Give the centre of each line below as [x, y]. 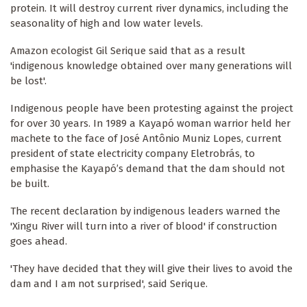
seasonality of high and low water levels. [107, 24]
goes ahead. [39, 242]
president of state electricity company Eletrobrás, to [133, 154]
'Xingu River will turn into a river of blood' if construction [144, 226]
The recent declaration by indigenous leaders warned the [145, 211]
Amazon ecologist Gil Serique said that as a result [128, 51]
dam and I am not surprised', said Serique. [109, 284]
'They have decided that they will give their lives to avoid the [151, 269]
